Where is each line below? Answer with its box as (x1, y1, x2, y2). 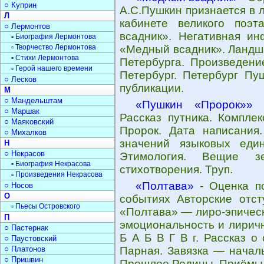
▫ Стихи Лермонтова (11, 54, 79, 62)
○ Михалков (4, 128, 47, 137)
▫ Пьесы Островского (11, 202, 80, 210)
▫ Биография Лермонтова (11, 32, 96, 41)
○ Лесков (4, 75, 37, 84)
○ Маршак (4, 107, 39, 115)
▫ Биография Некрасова (11, 160, 91, 168)
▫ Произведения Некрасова (11, 170, 103, 179)
